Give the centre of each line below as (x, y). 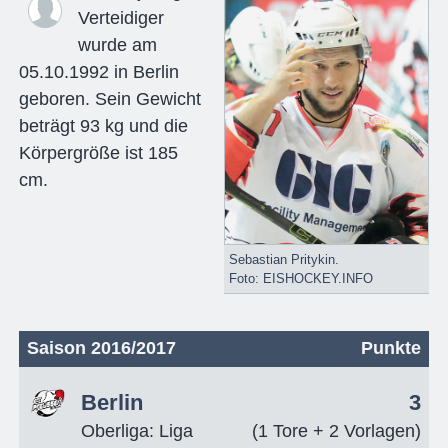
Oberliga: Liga (136, 430)
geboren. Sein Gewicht (109, 98)
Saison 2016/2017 (101, 347)
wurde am (117, 44)
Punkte (391, 347)
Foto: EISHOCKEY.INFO (300, 278)
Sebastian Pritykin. (283, 259)
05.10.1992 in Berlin (98, 71)
